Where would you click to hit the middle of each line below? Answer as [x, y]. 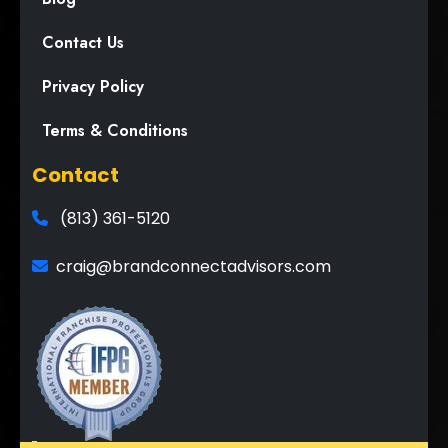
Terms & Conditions [115, 131]
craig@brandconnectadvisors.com [193, 267]
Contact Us [83, 43]
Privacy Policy [93, 87]
